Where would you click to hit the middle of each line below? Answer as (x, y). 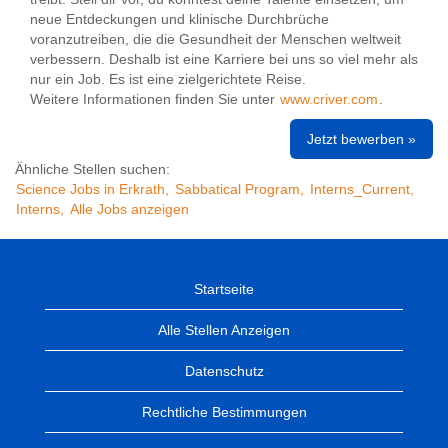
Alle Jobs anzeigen (129, 209)
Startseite (224, 289)
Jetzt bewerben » (361, 139)
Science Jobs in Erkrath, (92, 189)
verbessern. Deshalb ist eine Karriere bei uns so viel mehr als (224, 59)
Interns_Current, (362, 189)
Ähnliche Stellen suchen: (92, 169)
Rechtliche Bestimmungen (224, 412)
